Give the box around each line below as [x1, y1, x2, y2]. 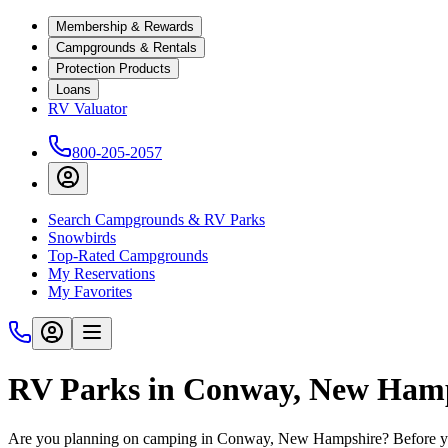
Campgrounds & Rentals [56, 40, 197, 55]
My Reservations [48, 265, 155, 282]
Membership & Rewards [56, 19, 194, 34]
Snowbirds [48, 229, 116, 246]
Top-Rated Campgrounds [48, 247, 208, 264]
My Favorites [48, 283, 132, 300]
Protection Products [56, 61, 171, 76]
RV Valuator [48, 100, 127, 117]
